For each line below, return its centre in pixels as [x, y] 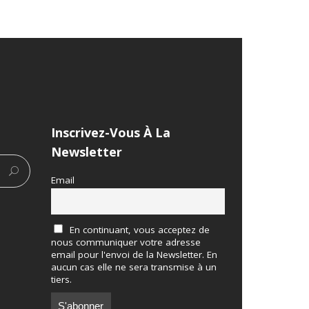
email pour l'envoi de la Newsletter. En [134, 254]
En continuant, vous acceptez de [139, 229]
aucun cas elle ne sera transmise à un [133, 267]
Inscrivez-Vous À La [110, 132]
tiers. [61, 279]
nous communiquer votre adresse [126, 242]
